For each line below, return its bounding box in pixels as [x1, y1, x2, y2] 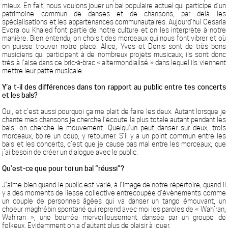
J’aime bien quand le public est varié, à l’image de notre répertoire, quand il [2, 181, 226, 189]
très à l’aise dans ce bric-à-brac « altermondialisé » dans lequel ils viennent [2, 59, 226, 67]
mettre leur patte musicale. [2, 67, 84, 75]
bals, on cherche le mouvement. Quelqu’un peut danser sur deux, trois [2, 124, 226, 132]
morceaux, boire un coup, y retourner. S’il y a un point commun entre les [2, 132, 226, 140]
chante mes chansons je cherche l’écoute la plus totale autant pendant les [2, 116, 226, 124]
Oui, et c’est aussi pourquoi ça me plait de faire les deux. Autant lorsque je [2, 107, 226, 116]
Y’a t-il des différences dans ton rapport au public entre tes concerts [2, 83, 226, 91]
